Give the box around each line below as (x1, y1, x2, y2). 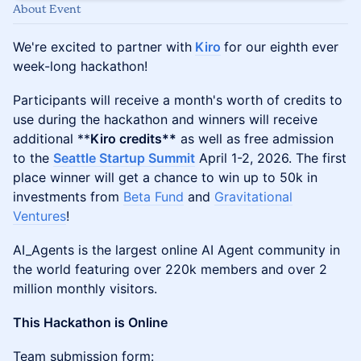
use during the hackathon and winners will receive (13, 111, 317, 127)
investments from (13, 189, 123, 205)
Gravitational (214, 189, 293, 205)
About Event (13, 2, 81, 15)
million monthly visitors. (13, 280, 157, 297)
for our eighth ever (224, 39, 338, 55)
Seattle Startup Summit (53, 150, 195, 166)
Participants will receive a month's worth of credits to (13, 92, 342, 108)
